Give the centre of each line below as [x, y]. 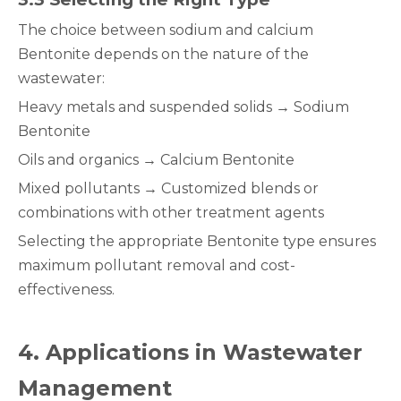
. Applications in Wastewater [198, 352]
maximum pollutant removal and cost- [157, 265]
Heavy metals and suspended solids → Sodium [183, 107]
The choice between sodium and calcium [166, 30]
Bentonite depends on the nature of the [163, 54]
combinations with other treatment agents [171, 213]
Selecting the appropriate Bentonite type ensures [197, 241]
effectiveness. [66, 290]
